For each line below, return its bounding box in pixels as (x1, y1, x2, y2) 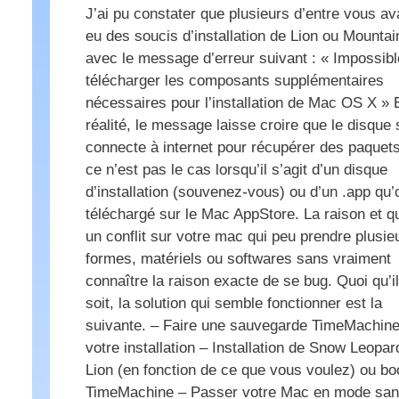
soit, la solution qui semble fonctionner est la (85, 295, 382, 313)
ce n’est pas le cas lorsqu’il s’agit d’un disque (85, 161, 387, 179)
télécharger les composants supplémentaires (85, 72, 384, 90)
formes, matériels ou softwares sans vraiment (85, 250, 391, 268)
